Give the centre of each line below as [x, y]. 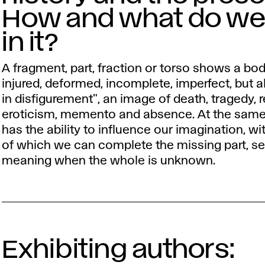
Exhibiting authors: [119, 250]
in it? [30, 43]
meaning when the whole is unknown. [109, 161]
